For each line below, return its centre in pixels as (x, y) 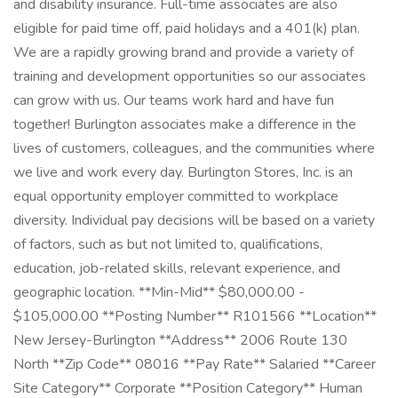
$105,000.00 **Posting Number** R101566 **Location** (195, 316)
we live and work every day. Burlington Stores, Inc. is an (183, 172)
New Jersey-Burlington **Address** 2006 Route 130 (180, 340)
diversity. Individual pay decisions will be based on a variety (194, 220)
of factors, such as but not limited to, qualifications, (168, 244)
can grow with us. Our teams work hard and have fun (174, 100)
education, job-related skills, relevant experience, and (177, 268)
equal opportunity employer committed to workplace (176, 196)
